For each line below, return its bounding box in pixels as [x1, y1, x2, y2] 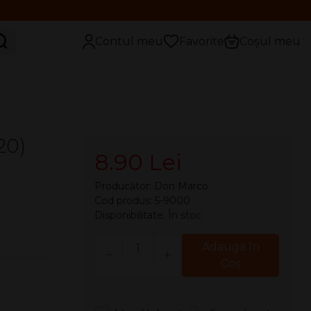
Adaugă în [201, 240, 260, 253]
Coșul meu [239, 34, 301, 48]
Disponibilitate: [94, 209, 168, 221]
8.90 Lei [94, 149, 182, 176]
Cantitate [137, 235, 189, 249]
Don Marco [153, 180, 208, 192]
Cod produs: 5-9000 [94, 194, 190, 207]
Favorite [179, 34, 224, 48]
